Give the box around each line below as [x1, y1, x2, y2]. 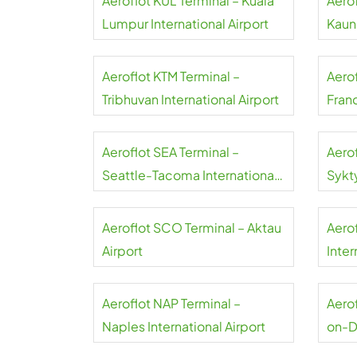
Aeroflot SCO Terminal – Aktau [102, 219, 281, 236]
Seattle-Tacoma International [102, 167, 277, 183]
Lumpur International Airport [102, 15, 269, 32]
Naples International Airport [102, 318, 265, 335]
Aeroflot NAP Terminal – [102, 295, 241, 312]
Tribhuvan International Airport [102, 91, 279, 108]
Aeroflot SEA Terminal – [102, 143, 239, 160]
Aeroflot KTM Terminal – [102, 68, 240, 84]
